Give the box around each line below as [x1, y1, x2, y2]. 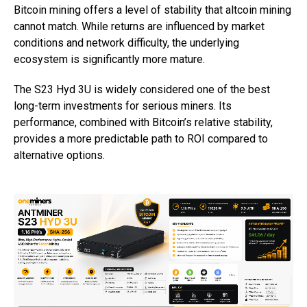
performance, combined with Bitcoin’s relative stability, [14, 116, 273, 129]
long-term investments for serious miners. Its [14, 99, 232, 112]
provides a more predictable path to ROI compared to [14, 132, 268, 145]
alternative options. [14, 149, 105, 162]
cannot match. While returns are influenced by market [14, 20, 265, 33]
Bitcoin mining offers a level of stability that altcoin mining [14, 3, 291, 16]
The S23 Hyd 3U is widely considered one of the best [14, 83, 270, 96]
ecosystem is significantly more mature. [14, 53, 205, 66]
